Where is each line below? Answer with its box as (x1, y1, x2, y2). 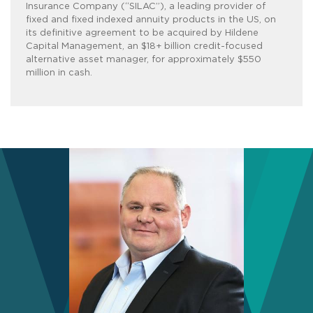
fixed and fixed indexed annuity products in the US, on (26, 15, 276, 25)
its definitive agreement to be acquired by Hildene (26, 29, 259, 38)
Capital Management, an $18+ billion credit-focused (26, 42, 263, 52)
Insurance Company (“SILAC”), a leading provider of (26, 2, 265, 12)
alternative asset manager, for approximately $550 (26, 55, 261, 65)
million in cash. (26, 68, 95, 78)
